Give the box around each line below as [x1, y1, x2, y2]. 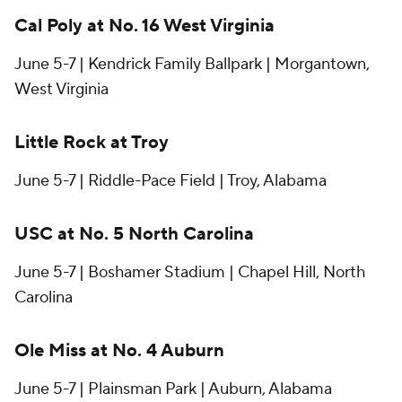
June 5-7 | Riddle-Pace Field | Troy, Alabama [14, 170, 327, 192]
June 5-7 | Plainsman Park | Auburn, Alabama [14, 379, 332, 400]
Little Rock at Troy [14, 131, 169, 155]
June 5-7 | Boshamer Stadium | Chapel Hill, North [14, 262, 365, 284]
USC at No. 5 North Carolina [14, 223, 254, 247]
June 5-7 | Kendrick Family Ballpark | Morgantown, [14, 54, 370, 75]
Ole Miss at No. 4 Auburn [14, 339, 224, 363]
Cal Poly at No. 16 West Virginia [14, 14, 275, 39]
